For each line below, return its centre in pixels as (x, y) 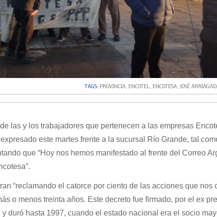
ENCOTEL (139, 87)
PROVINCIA (112, 87)
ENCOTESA (164, 87)
